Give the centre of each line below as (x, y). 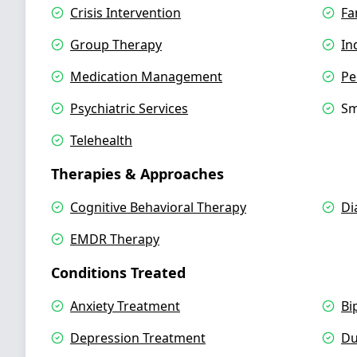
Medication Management (146, 76)
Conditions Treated (118, 273)
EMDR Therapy (115, 239)
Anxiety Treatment (125, 306)
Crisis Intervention (126, 13)
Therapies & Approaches (137, 174)
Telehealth (101, 140)
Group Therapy (116, 45)
